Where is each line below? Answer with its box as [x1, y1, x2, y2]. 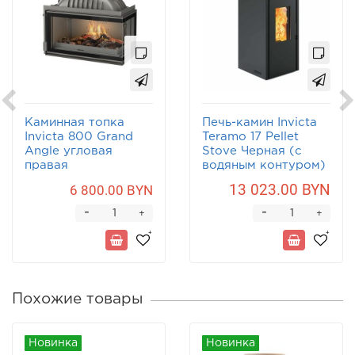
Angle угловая [25, 146, 113, 157]
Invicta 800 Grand [25, 132, 133, 143]
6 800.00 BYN [70, 182, 153, 199]
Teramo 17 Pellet [202, 132, 299, 143]
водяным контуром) [202, 160, 326, 171]
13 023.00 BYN [229, 181, 330, 200]
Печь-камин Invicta [202, 117, 317, 128]
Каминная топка [25, 117, 124, 128]
